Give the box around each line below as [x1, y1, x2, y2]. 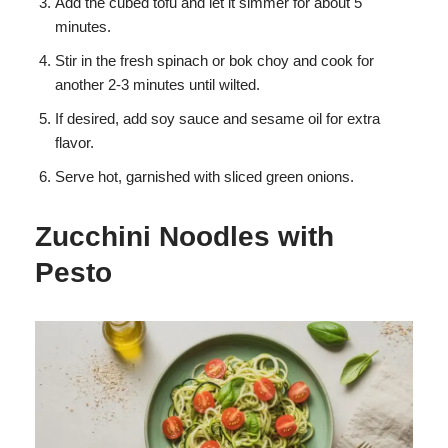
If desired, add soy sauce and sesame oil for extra [55, 110, 380, 128]
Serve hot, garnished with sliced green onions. [55, 168, 354, 186]
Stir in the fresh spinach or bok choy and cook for [55, 52, 374, 70]
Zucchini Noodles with [35, 221, 334, 253]
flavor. [55, 134, 94, 152]
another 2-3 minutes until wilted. [55, 76, 260, 94]
